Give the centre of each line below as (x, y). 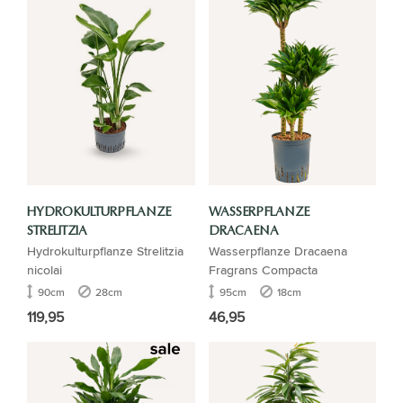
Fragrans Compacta (263, 269)
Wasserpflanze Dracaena (278, 250)
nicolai (45, 269)
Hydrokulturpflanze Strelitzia (105, 250)
